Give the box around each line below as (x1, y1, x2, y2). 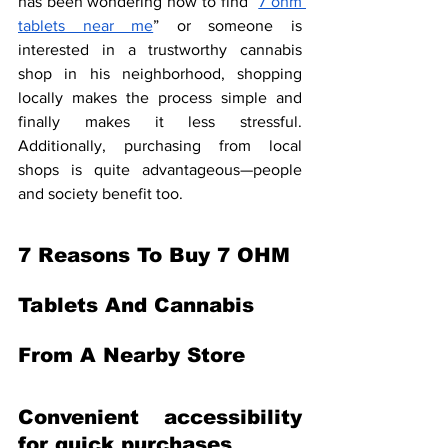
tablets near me (18, 17, 154, 34)
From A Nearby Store (18, 344, 245, 366)
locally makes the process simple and (18, 89, 302, 106)
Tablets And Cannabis (18, 294, 261, 316)
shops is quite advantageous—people (18, 161, 302, 178)
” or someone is (153, 17, 303, 34)
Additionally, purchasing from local (18, 137, 302, 154)
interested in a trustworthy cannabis (18, 41, 302, 58)
